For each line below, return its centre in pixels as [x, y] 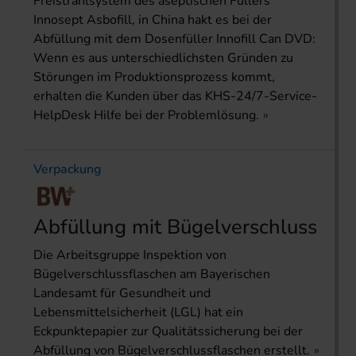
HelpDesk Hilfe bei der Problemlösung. [146, 115]
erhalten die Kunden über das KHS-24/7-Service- [175, 96]
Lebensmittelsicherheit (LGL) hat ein [138, 312]
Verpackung [67, 169]
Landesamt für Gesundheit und [122, 293]
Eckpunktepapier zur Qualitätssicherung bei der [168, 331]
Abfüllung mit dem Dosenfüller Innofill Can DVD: [174, 39]
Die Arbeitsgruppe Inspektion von [130, 255]
